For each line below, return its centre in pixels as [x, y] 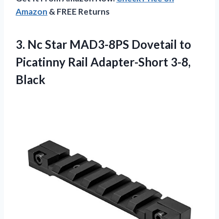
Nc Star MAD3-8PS [78, 44]
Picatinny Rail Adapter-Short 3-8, [103, 62]
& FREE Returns [78, 11]
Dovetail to [160, 44]
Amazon [32, 11]
